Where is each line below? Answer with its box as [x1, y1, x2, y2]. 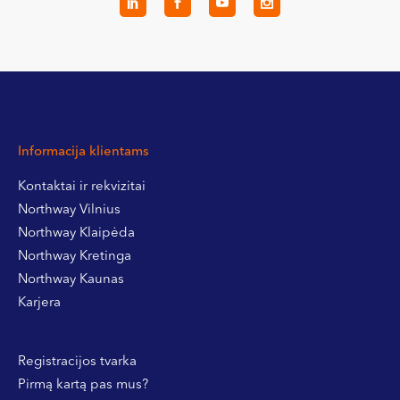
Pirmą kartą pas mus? [18, 378, 148, 392]
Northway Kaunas [18, 272, 124, 287]
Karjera [18, 296, 61, 310]
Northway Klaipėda [18, 226, 135, 240]
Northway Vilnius [18, 203, 121, 217]
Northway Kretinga [18, 249, 131, 263]
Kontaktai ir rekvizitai [18, 179, 146, 194]
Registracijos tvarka [18, 354, 137, 369]
